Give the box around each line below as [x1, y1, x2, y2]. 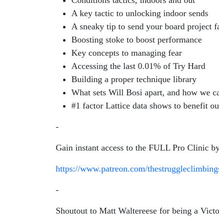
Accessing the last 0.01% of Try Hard [71, 61, 205, 71]
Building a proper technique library [71, 74, 197, 84]
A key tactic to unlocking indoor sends [71, 8, 208, 18]
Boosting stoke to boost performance [71, 35, 202, 44]
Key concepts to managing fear [71, 48, 182, 58]
